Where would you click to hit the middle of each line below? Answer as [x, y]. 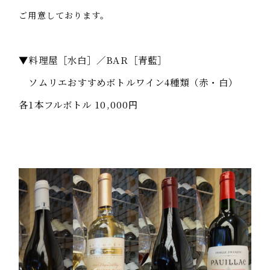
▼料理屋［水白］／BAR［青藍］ [93, 59]
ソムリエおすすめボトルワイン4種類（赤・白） [133, 82]
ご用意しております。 [64, 15]
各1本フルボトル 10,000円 [79, 104]
